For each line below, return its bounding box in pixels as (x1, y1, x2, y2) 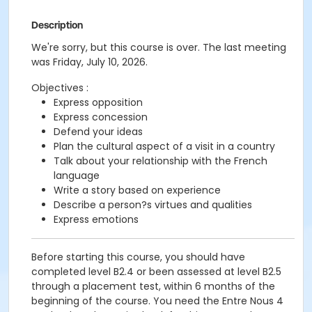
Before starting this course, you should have (31, 250, 245, 264)
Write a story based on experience (54, 183, 221, 197)
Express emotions (54, 212, 139, 226)
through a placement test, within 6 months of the (31, 279, 275, 293)
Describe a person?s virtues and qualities (54, 198, 252, 212)
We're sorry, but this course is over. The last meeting (31, 40, 286, 54)
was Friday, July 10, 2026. (31, 55, 148, 69)
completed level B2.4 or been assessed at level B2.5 (31, 265, 281, 279)
